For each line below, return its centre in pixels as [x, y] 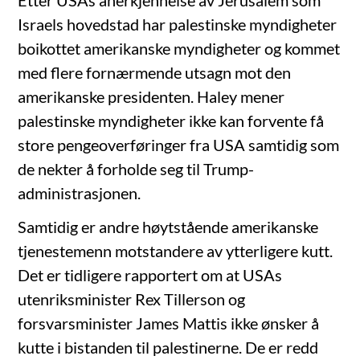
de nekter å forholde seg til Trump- [136, 169]
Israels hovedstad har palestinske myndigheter [178, 24]
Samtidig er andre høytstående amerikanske [168, 227]
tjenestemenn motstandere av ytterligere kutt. [176, 251]
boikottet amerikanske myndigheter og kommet [179, 48]
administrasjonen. [80, 193]
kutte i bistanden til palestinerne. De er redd [168, 347]
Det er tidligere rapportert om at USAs [150, 275]
